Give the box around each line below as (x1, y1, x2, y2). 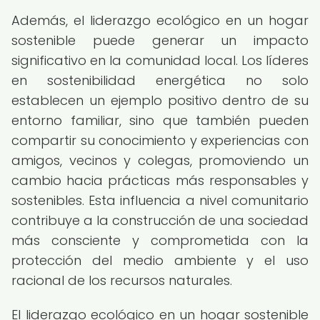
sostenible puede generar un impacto (11, 31, 309, 49)
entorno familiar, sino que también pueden (11, 111, 309, 129)
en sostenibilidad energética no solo (11, 71, 309, 89)
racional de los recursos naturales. (11, 271, 232, 289)
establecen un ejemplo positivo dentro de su (11, 91, 309, 109)
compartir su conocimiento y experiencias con (11, 131, 309, 149)
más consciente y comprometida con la (11, 231, 309, 249)
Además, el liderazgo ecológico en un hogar (11, 11, 309, 29)
